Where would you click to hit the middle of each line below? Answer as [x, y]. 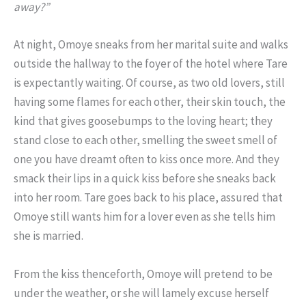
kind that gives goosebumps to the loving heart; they [143, 121]
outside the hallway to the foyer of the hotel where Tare [151, 64]
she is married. [48, 236]
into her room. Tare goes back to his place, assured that [148, 198]
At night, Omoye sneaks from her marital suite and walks [151, 45]
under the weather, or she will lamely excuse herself [141, 293]
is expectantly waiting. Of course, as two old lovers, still [149, 83]
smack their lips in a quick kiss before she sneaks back [145, 179]
